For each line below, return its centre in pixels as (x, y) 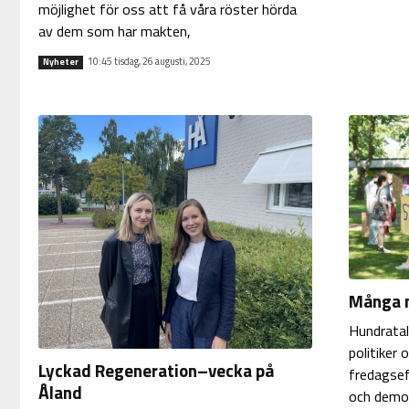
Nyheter (60, 61)
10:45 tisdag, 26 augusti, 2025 (149, 61)
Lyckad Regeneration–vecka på (156, 371)
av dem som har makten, (114, 31)
